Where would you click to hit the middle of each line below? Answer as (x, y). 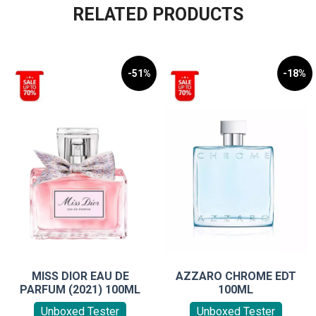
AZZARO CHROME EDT (236, 276)
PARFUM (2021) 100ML (80, 289)
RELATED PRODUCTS (158, 15)
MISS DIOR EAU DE (80, 276)
